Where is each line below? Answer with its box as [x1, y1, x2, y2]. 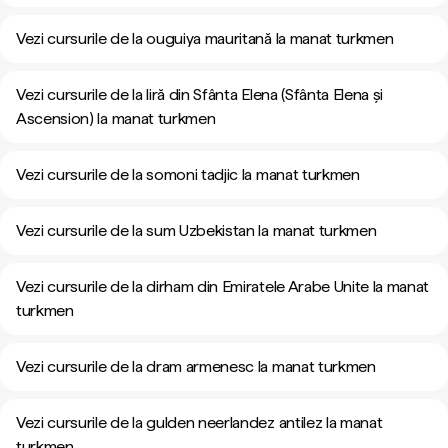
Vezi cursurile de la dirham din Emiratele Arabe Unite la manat [16, 277, 430, 296]
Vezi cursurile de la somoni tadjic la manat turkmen [16, 165, 360, 184]
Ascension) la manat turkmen [16, 109, 216, 128]
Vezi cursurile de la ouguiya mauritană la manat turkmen [16, 29, 394, 48]
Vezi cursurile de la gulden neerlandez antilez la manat [16, 413, 383, 432]
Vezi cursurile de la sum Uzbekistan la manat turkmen [16, 221, 377, 240]
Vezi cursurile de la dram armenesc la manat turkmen [16, 357, 376, 376]
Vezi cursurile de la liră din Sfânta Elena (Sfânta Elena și [16, 85, 384, 104]
